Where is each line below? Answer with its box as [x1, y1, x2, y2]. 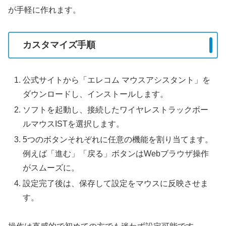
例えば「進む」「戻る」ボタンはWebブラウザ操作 [23, 149, 209, 158]
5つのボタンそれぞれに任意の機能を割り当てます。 [23, 135, 213, 144]
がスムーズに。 [23, 163, 80, 173]
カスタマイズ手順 [23, 40, 95, 50]
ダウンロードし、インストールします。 [23, 89, 168, 98]
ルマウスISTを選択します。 [23, 119, 125, 128]
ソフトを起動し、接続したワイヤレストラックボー [23, 105, 209, 114]
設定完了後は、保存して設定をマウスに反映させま [23, 179, 209, 188]
